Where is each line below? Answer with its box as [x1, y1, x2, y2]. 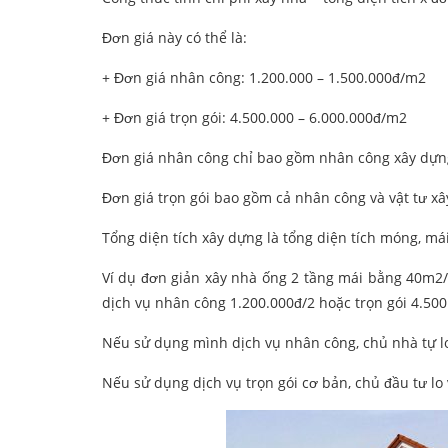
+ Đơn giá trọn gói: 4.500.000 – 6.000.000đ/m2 [102, 108, 407, 128]
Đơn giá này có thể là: [102, 28, 247, 48]
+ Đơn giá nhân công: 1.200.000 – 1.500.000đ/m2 [102, 68, 426, 88]
